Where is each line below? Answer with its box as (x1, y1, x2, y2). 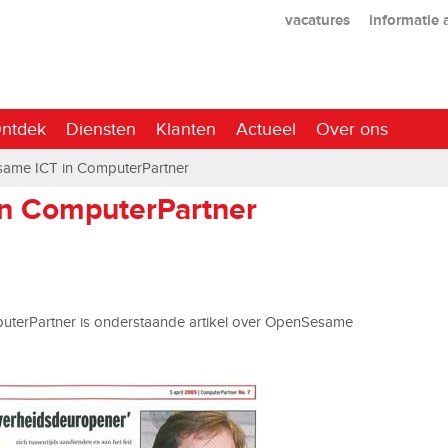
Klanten (156, 118, 216, 139)
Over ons (316, 118, 388, 139)
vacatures (284, 10, 350, 28)
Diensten (66, 118, 136, 139)
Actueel (236, 118, 296, 139)
